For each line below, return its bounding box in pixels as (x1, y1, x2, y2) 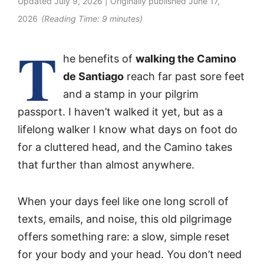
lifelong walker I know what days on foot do (18, 123, 237, 136)
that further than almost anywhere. (18, 158, 194, 171)
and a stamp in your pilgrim (63, 87, 199, 100)
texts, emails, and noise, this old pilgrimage (18, 213, 232, 226)
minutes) (110, 13, 143, 24)
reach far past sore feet (124, 70, 245, 82)
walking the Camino (136, 52, 236, 65)
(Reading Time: (41, 13, 102, 24)
